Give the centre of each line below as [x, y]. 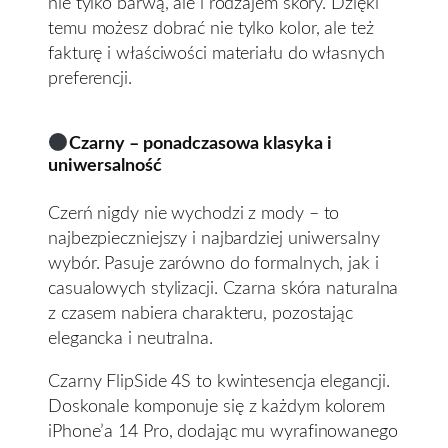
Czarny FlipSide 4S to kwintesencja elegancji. [219, 381]
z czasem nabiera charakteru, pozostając [201, 313]
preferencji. [90, 78]
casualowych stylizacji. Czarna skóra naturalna [223, 288]
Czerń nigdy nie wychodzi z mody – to [194, 213]
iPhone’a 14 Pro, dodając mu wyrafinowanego [223, 431]
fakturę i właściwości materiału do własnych [216, 53]
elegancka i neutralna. [130, 338]
